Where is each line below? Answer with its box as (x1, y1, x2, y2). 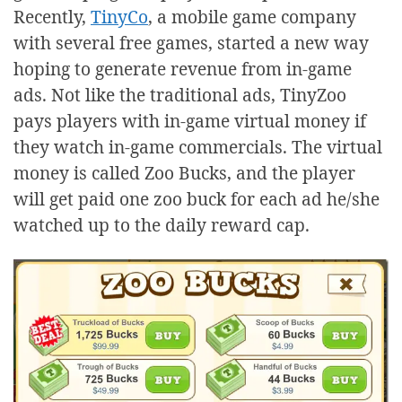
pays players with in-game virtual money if (13, 109, 366, 134)
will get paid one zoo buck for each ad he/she (13, 187, 380, 212)
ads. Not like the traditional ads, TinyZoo (13, 83, 346, 108)
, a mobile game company (148, 4, 356, 30)
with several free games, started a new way (13, 31, 369, 56)
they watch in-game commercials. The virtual (13, 135, 382, 160)
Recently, (13, 4, 91, 30)
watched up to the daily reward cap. (13, 213, 310, 238)
